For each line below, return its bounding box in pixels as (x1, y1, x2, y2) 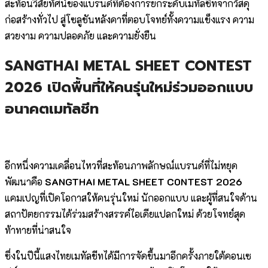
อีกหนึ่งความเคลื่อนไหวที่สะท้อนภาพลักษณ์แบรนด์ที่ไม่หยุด (5, 159, 237, 172)
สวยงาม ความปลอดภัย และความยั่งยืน (5, 29, 156, 42)
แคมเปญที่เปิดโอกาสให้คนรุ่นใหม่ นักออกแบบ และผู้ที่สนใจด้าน (5, 191, 257, 205)
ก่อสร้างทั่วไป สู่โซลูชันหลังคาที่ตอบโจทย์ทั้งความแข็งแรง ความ (5, 13, 254, 26)
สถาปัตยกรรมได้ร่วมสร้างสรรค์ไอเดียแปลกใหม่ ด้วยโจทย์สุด (5, 208, 245, 221)
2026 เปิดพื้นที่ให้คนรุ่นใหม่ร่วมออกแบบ (5, 77, 253, 99)
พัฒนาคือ (5, 175, 45, 188)
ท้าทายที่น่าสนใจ (5, 224, 71, 237)
